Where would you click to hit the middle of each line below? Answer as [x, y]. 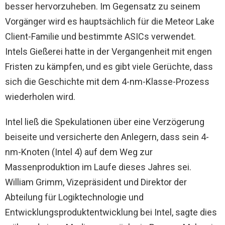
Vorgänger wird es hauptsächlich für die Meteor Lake [110, 21]
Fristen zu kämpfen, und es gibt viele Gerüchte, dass [109, 66]
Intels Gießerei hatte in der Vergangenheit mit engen [108, 51]
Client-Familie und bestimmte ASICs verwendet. [100, 36]
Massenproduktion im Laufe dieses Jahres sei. [98, 167]
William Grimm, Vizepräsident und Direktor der [96, 182]
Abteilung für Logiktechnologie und [74, 197]
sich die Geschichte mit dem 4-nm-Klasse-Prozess [107, 81]
